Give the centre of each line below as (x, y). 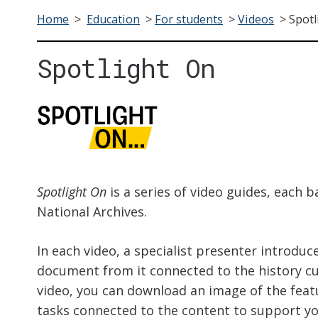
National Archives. (92, 212)
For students (189, 20)
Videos (256, 20)
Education (114, 20)
